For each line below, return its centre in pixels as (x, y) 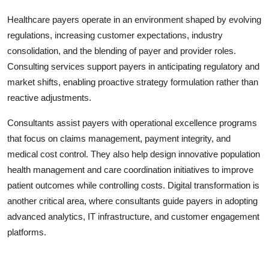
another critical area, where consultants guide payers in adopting (132, 201)
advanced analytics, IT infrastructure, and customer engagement (133, 216)
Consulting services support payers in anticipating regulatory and (133, 66)
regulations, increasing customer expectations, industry (115, 35)
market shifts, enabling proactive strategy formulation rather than (133, 82)
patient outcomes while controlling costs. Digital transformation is (133, 185)
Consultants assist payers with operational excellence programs (132, 122)
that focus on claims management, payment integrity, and (119, 138)
